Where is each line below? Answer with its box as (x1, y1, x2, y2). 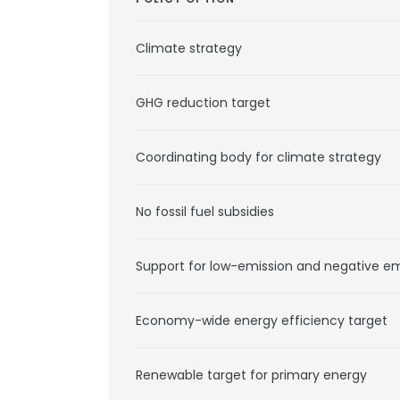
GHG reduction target (136, 94, 271, 112)
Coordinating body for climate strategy (136, 148, 381, 166)
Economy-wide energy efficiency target (136, 312, 387, 329)
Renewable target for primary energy (136, 366, 367, 384)
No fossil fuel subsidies (136, 203, 274, 221)
